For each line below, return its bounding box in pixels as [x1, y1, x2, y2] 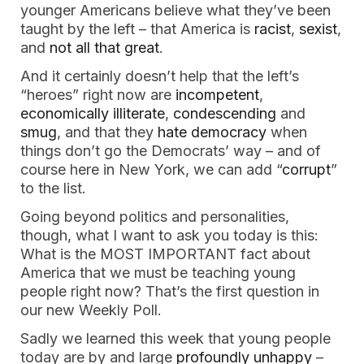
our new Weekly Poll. [20, 301, 166, 318]
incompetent [175, 86, 259, 103]
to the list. [20, 180, 90, 197]
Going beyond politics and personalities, [20, 208, 289, 225]
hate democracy [158, 123, 266, 141]
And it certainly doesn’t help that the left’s [20, 67, 299, 84]
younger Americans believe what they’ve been [20, 2, 331, 19]
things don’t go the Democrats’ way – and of [20, 142, 321, 159]
